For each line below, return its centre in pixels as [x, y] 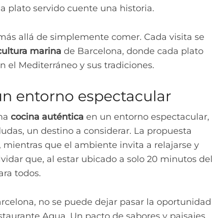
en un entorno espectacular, [146, 117]
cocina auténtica [47, 117]
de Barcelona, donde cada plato [132, 51]
